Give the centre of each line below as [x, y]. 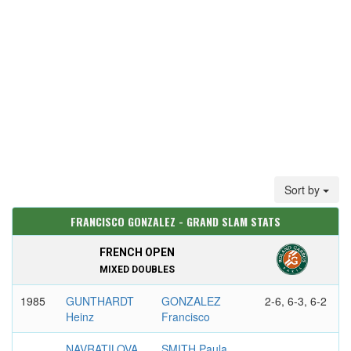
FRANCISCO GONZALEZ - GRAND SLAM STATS [175, 221]
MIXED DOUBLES [137, 270]
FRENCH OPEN [137, 252]
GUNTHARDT [100, 301]
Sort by [304, 190]
